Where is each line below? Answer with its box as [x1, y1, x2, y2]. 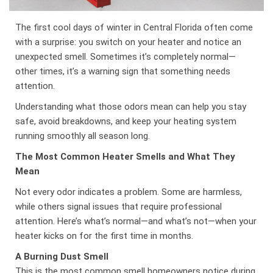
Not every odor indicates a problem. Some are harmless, [15, 186, 243, 197]
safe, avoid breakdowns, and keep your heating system [15, 115, 237, 127]
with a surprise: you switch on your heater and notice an [15, 36, 242, 48]
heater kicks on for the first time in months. [15, 230, 194, 241]
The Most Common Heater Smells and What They [15, 151, 236, 162]
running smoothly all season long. [15, 130, 151, 141]
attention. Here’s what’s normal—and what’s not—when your [15, 215, 257, 227]
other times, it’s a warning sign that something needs [15, 65, 231, 77]
